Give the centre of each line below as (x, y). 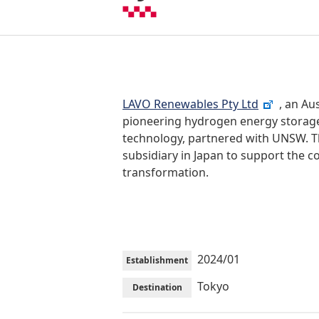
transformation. (166, 172)
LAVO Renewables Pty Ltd (190, 104)
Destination (157, 287)
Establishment (157, 260)
